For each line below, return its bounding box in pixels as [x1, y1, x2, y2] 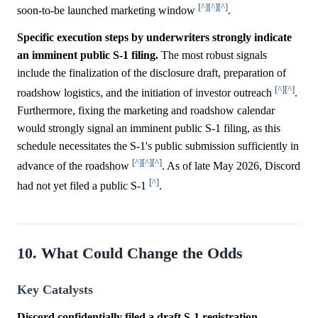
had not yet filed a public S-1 [17, 180, 149, 192]
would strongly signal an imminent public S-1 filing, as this [17, 121, 280, 134]
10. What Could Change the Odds [17, 244, 243, 262]
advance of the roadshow [17, 160, 132, 172]
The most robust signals [158, 48, 267, 61]
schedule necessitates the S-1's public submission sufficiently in [17, 139, 299, 152]
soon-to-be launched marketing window [17, 4, 198, 17]
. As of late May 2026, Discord [162, 160, 300, 172]
